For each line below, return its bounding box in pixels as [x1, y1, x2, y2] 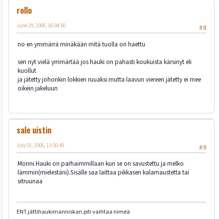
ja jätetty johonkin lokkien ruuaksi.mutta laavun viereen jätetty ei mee [18, 74, 201, 84]
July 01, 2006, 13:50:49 [17, 141, 64, 149]
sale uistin [17, 124, 51, 136]
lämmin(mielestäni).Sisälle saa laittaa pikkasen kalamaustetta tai [18, 168, 189, 177]
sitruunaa [18, 176, 43, 186]
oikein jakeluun [18, 83, 58, 93]
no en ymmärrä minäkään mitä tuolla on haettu [18, 39, 145, 49]
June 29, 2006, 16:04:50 [17, 22, 66, 30]
